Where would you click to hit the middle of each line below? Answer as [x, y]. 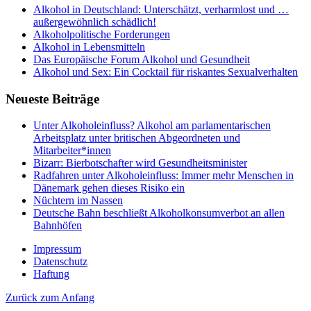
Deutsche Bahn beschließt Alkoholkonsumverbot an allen [159, 213]
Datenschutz [60, 262]
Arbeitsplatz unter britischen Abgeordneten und [137, 138]
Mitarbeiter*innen [72, 151]
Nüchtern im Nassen [78, 201]
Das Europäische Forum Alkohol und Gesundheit [142, 59]
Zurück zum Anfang [50, 298]
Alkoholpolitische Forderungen [102, 34]
